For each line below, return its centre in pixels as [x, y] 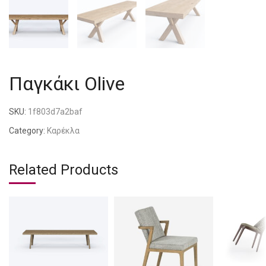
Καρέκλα [63, 131]
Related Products [64, 170]
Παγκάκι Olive [67, 84]
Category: [27, 131]
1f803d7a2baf [55, 112]
